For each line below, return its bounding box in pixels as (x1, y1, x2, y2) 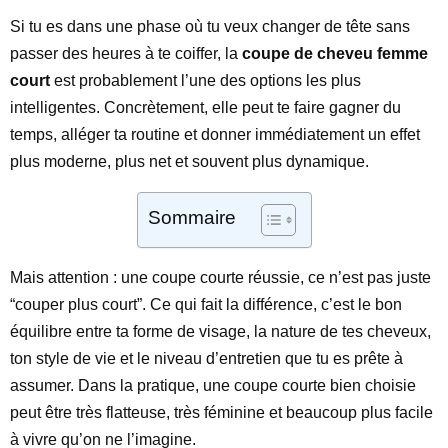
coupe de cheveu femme (242, 45, 428, 62)
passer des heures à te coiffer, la (10, 45, 242, 62)
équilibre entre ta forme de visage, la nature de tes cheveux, (10, 323, 431, 340)
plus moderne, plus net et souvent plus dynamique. (10, 153, 369, 170)
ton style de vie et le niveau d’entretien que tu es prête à (10, 350, 403, 367)
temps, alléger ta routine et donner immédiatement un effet (10, 126, 420, 143)
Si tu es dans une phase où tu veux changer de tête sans (10, 18, 410, 35)
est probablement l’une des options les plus (50, 72, 361, 89)
